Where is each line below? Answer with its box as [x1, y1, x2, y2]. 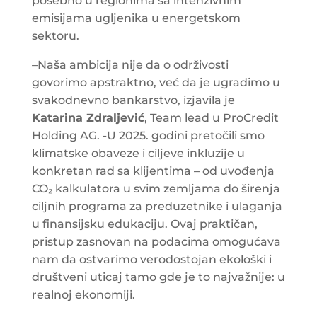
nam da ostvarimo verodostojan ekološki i [31, 252, 272, 266]
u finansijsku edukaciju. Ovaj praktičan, [31, 217, 258, 231]
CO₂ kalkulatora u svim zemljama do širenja [31, 181, 280, 195]
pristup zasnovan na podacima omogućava [31, 234, 281, 248]
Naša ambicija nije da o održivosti [37, 57, 229, 71]
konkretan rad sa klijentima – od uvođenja [31, 163, 275, 178]
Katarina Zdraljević [31, 110, 144, 125]
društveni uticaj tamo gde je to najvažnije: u [31, 270, 285, 284]
